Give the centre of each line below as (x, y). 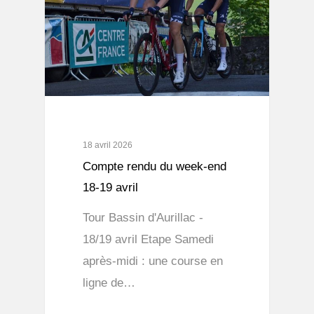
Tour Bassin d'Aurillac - (143, 217)
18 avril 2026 (108, 145)
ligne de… (109, 282)
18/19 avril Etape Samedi (149, 239)
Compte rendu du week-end (155, 166)
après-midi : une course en (153, 261)
